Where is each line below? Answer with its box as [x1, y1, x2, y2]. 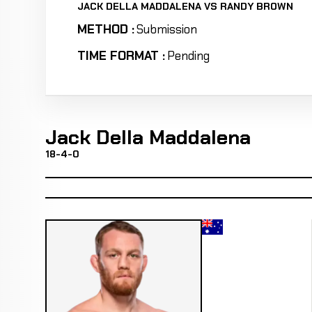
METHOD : [77, 21, 134, 38]
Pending [167, 47, 210, 64]
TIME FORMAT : [77, 47, 165, 64]
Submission [136, 21, 198, 38]
